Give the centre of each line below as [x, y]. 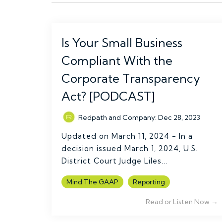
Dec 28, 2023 [179, 117]
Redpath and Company [117, 117]
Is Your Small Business [122, 43]
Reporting [149, 182]
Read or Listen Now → [182, 202]
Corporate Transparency [131, 78]
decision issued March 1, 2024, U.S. [130, 148]
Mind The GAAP [92, 182]
